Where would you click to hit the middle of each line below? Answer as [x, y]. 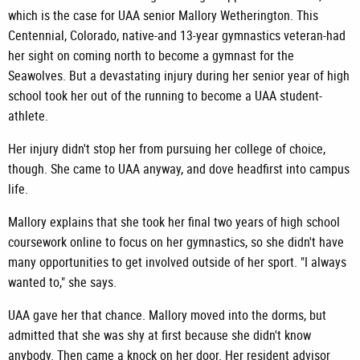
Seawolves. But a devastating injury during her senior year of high [179, 76]
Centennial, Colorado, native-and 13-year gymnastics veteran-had [177, 36]
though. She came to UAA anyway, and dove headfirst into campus [179, 169]
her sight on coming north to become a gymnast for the [151, 56]
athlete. [28, 116]
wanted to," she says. [62, 282]
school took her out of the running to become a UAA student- [165, 96]
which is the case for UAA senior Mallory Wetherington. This [163, 16]
